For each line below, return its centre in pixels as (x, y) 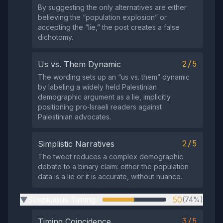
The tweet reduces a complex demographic (111, 157)
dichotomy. (56, 37)
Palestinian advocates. (74, 117)
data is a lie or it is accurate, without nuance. (110, 176)
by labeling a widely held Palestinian (97, 87)
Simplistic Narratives (76, 144)
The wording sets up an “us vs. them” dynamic (114, 77)
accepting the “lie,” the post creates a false (109, 27)
